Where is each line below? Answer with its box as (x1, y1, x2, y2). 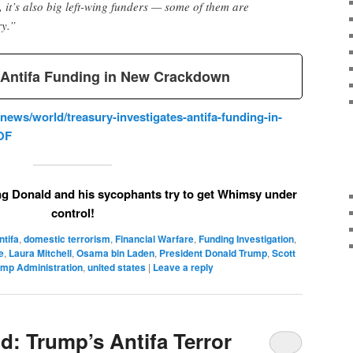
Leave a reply (153, 260, 214, 275)
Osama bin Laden (76, 246, 154, 261)
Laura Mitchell (9, 246, 72, 261)
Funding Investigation (199, 232, 294, 247)
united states (87, 260, 146, 275)
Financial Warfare (115, 232, 194, 247)
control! (50, 204, 95, 222)
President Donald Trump (159, 246, 267, 261)
